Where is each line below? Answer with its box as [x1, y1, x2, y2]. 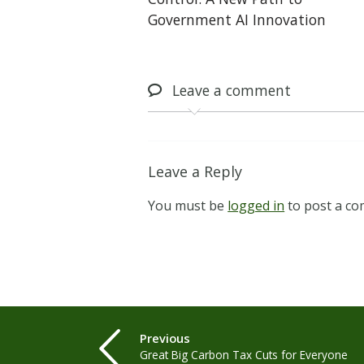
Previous [140, 330, 191, 347]
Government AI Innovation [148, 9, 327, 29]
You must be [148, 197, 228, 215]
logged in [227, 197, 285, 215]
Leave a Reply [148, 162, 243, 182]
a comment [210, 80, 292, 100]
